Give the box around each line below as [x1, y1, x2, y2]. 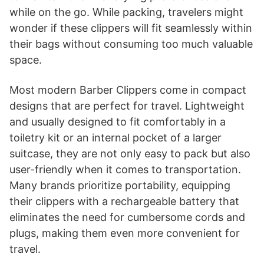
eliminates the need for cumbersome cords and [9, 210, 245, 223]
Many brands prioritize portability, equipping [9, 179, 230, 192]
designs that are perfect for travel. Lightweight [9, 99, 245, 112]
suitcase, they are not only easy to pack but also [9, 147, 250, 160]
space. [9, 53, 42, 66]
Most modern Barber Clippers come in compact [9, 83, 246, 96]
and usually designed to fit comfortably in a [9, 115, 226, 128]
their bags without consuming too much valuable [9, 37, 253, 50]
